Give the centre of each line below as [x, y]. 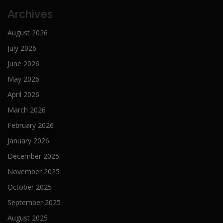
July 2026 [22, 48]
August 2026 [28, 32]
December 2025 [33, 156]
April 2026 [23, 94]
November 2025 [34, 171]
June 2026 [23, 63]
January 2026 [28, 140]
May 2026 [23, 79]
